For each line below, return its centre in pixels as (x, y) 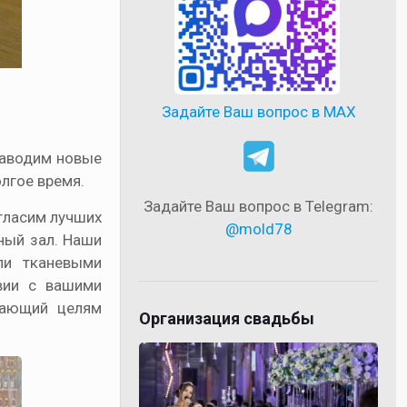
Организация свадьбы (227, 318)
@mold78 (258, 228)
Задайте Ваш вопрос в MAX (258, 111)
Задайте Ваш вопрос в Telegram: (259, 206)
